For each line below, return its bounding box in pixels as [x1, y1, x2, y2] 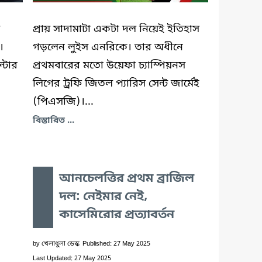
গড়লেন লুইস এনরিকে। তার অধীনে [33, 40, 183, 54]
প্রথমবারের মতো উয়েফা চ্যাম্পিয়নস [33, 58, 185, 73]
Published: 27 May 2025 [82, 239, 150, 248]
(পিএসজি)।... [33, 94, 94, 109]
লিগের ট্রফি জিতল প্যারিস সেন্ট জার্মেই [33, 76, 199, 91]
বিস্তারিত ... [33, 114, 74, 126]
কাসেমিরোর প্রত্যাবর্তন [59, 206, 174, 223]
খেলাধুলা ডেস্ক [42, 239, 80, 248]
